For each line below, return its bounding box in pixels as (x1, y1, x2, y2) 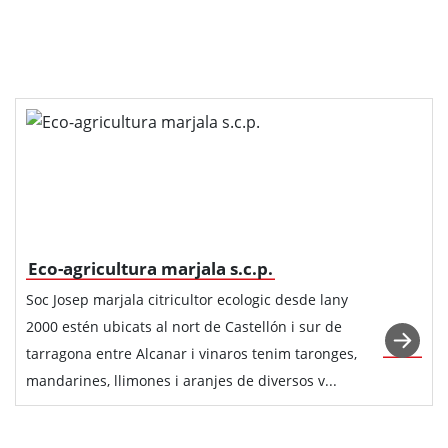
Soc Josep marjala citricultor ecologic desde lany (26, 290, 348, 309)
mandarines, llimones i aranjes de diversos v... (26, 371, 337, 390)
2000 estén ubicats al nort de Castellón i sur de (26, 317, 342, 336)
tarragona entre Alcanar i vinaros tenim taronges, (26, 344, 357, 363)
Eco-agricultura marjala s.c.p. (28, 256, 273, 280)
